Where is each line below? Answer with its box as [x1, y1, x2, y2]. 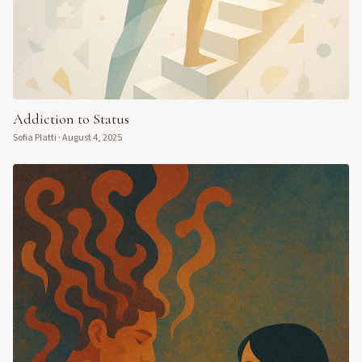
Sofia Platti [13, 131, 57, 145]
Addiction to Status [13, 110, 129, 128]
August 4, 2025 [62, 131, 122, 145]
